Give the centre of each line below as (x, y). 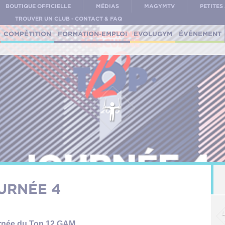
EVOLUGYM (153, 34)
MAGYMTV (159, 6)
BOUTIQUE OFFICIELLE (38, 6)
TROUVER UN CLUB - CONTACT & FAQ (68, 19)
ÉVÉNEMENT (200, 34)
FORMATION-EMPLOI (92, 34)
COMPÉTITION (28, 34)
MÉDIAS (107, 6)
